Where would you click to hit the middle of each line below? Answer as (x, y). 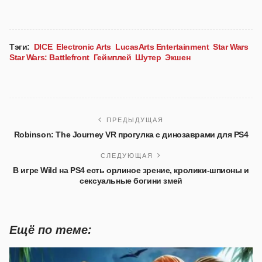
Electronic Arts (84, 46)
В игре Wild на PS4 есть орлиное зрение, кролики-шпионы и (131, 170)
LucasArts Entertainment (162, 46)
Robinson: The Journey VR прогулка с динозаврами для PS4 (131, 134)
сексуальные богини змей (131, 180)
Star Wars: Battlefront (49, 57)
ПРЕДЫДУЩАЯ (135, 120)
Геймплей (112, 57)
